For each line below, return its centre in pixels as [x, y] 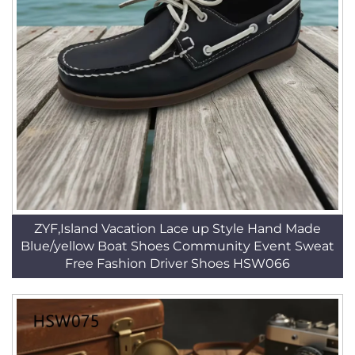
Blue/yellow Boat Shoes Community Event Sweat [177, 246]
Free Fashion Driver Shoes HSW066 [177, 263]
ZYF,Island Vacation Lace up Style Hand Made [177, 229]
